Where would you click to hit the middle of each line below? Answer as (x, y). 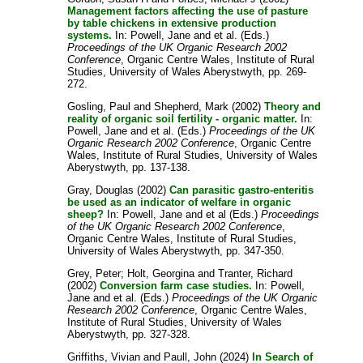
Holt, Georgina (161, 273)
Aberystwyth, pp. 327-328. (129, 334)
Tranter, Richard (256, 273)
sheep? (86, 214)
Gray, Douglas (101, 190)
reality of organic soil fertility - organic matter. (183, 118)
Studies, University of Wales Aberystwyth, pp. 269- (187, 71)
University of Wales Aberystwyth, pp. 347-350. (176, 250)
